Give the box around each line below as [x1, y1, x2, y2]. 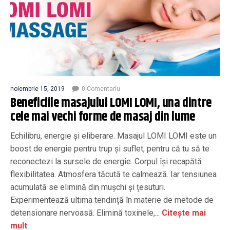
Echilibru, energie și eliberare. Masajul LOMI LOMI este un [10, 130, 217, 141]
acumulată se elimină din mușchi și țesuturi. [10, 182, 165, 192]
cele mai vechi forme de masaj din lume [10, 107, 195, 127]
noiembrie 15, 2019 [10, 85, 65, 92]
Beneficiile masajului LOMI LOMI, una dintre [10, 93, 212, 113]
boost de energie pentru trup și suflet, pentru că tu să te [10, 143, 209, 154]
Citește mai [160, 207, 206, 218]
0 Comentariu [82, 85, 120, 92]
